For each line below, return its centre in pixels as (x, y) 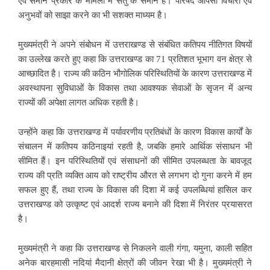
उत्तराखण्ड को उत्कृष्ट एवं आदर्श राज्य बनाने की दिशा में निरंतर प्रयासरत (135, 204)
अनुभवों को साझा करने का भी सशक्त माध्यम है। (93, 15)
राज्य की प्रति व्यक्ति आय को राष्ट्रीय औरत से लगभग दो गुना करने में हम (135, 175)
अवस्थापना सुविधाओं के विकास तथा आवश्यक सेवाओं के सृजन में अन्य (135, 88)
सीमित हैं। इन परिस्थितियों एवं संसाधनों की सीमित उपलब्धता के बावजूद (135, 161)
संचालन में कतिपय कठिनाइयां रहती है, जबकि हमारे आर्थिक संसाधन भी (135, 146)
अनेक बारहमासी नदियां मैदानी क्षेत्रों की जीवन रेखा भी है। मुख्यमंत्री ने (135, 262)
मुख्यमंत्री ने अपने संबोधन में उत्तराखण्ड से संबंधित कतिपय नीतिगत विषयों (135, 44)
